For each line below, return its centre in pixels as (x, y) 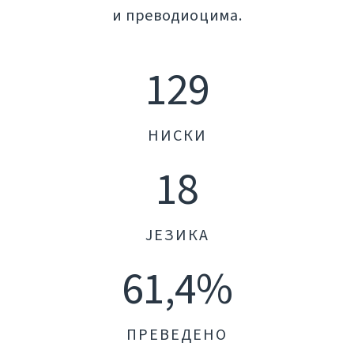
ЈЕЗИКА (177, 235)
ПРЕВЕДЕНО (177, 335)
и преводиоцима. (177, 16)
